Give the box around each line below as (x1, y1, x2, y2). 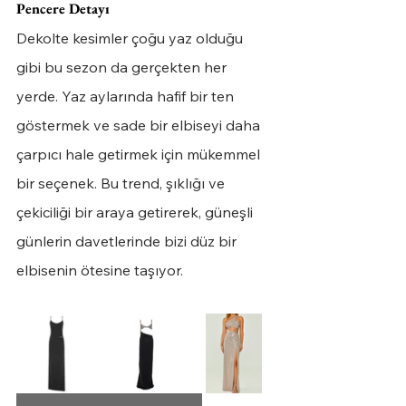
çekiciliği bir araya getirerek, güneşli (16, 202, 256, 221)
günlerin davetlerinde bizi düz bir (16, 231, 240, 250)
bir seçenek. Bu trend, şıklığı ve (16, 173, 228, 192)
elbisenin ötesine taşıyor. (16, 260, 183, 279)
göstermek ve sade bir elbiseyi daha (16, 115, 264, 134)
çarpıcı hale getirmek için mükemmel (16, 144, 264, 163)
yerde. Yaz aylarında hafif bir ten (16, 86, 237, 105)
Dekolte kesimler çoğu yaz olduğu (16, 28, 246, 47)
